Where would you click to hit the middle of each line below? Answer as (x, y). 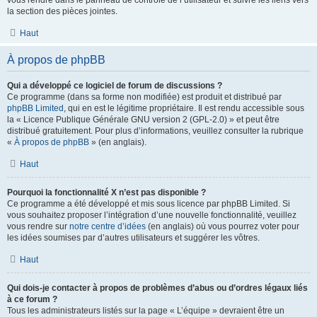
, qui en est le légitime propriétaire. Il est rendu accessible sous (184, 108)
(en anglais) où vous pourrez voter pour (223, 226)
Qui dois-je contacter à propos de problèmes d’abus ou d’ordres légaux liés (157, 288)
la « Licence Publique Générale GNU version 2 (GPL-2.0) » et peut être (143, 120)
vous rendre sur (38, 226)
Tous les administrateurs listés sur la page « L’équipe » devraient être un (146, 311)
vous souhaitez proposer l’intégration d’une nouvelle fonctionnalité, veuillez (152, 215)
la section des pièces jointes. (62, 11)
